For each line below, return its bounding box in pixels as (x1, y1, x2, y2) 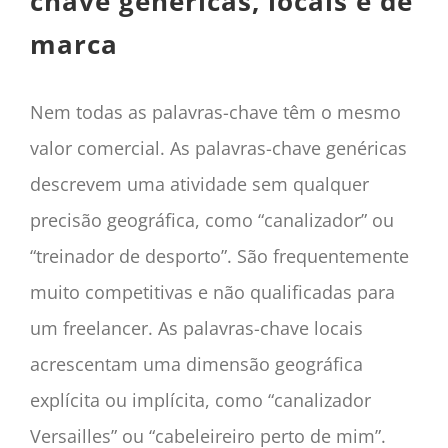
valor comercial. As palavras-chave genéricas (29, 136, 407, 161)
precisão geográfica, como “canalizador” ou (29, 208, 394, 233)
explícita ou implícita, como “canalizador (29, 388, 371, 413)
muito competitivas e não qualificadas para (29, 280, 395, 305)
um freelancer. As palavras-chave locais (29, 316, 363, 341)
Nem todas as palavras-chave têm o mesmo (29, 100, 401, 125)
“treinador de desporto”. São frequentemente (29, 244, 409, 269)
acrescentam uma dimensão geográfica (29, 352, 363, 377)
